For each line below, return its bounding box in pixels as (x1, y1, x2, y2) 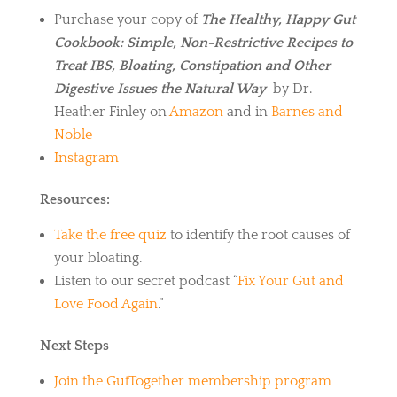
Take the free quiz (53, 226, 167, 243)
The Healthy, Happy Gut (200, 11, 355, 27)
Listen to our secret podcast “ (53, 272, 237, 289)
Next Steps (39, 337, 109, 354)
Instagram (53, 149, 122, 166)
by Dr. (272, 80, 312, 97)
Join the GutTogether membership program (53, 372, 331, 389)
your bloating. (53, 249, 142, 266)
